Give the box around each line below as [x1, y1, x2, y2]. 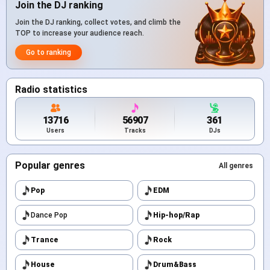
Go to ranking [26, 48, 71, 57]
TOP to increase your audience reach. [15, 28, 144, 37]
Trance [31, 235, 58, 244]
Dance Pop [31, 210, 67, 219]
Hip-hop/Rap [152, 210, 199, 219]
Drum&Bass [152, 260, 196, 269]
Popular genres [15, 159, 85, 171]
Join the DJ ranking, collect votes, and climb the [15, 17, 181, 27]
